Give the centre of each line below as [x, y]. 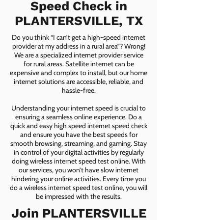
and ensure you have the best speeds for [79, 135]
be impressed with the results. [79, 196]
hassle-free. [79, 90]
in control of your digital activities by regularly [79, 152]
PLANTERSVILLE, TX [79, 21]
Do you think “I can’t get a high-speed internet [79, 37]
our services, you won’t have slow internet [79, 170]
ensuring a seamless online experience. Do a [79, 117]
